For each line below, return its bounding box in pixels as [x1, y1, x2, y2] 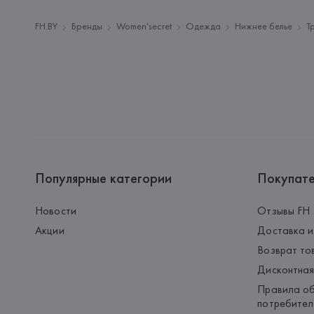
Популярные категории [35, 169, 172, 187]
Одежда [186, 20, 221, 32]
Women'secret [116, 20, 172, 32]
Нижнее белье [235, 20, 293, 32]
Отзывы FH [257, 203, 310, 218]
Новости [35, 203, 76, 218]
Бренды [71, 20, 103, 32]
